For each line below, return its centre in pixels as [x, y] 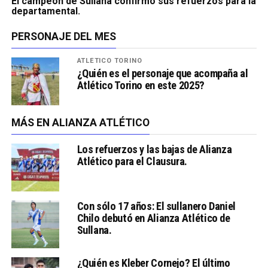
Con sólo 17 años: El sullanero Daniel [156, 206]
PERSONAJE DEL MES [63, 37]
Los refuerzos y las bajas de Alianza [154, 150]
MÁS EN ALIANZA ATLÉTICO [80, 123]
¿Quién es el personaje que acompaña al [162, 74]
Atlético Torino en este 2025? [141, 86]
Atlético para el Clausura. [132, 162]
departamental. [45, 11]
